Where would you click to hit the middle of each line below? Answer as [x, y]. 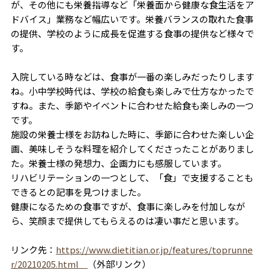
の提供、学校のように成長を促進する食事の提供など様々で [132, 33]
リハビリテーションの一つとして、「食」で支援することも [132, 177]
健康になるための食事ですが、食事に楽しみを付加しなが [128, 206]
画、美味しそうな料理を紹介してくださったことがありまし [132, 148]
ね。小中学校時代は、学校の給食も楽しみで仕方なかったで [132, 91]
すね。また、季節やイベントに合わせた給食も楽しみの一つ [132, 105]
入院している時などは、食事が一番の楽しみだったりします [132, 76]
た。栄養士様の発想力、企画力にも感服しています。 [118, 163]
